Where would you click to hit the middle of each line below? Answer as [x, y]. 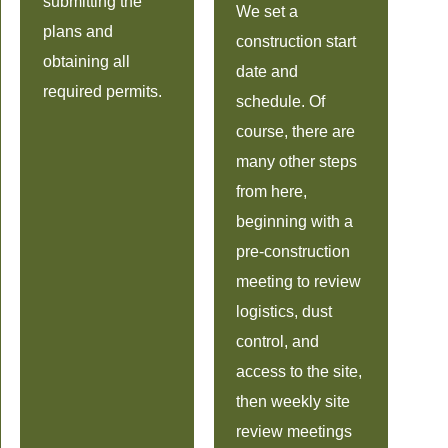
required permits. [102, 91]
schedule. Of [281, 101]
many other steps [297, 161]
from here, [272, 191]
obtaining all [86, 61]
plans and [77, 31]
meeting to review [299, 281]
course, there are [296, 131]
